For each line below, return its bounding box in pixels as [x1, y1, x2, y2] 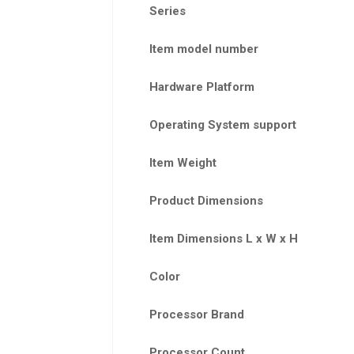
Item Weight [149, 156, 217, 171]
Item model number [149, 42, 258, 57]
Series [149, 4, 186, 19]
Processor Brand [149, 307, 244, 322]
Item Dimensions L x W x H [149, 232, 298, 247]
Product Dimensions [149, 194, 263, 209]
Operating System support [149, 118, 296, 133]
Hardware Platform [149, 80, 254, 95]
